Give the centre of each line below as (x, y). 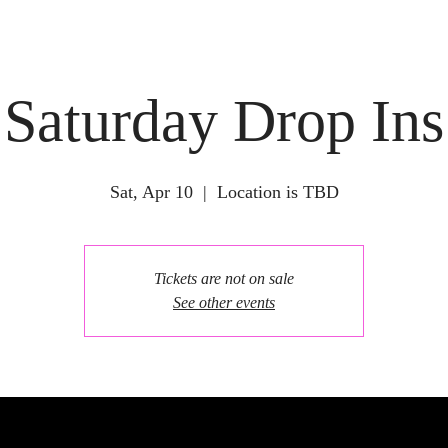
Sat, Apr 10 (151, 192)
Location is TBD (277, 192)
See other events (224, 302)
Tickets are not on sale (224, 278)
